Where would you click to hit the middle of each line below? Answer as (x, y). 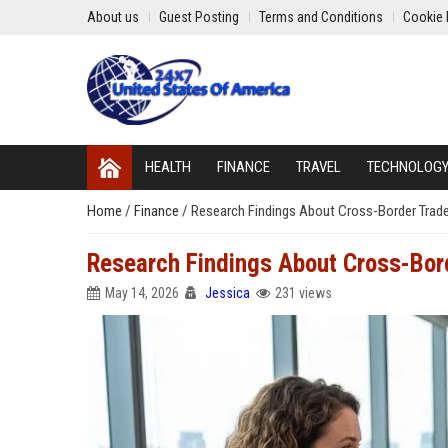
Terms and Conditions (321, 17)
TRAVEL (318, 167)
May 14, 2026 (142, 293)
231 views (303, 293)
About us (113, 17)
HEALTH (168, 167)
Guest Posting (199, 17)
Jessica (227, 293)
